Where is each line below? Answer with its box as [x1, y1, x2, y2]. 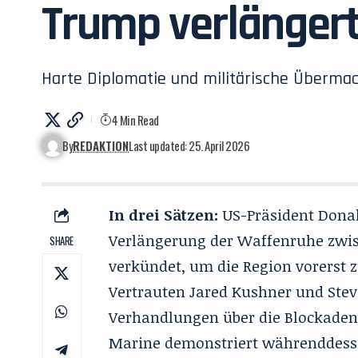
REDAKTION [73, 137, 129, 154]
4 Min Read [111, 111, 159, 129]
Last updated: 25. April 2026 [129, 137, 250, 154]
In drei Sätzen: [109, 205, 219, 225]
